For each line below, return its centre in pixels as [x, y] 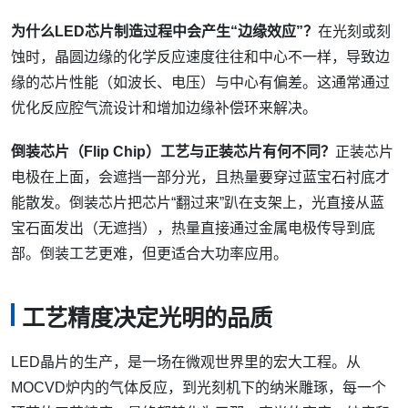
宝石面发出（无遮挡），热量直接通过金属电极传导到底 [193, 228]
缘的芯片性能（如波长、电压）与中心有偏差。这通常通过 [200, 82]
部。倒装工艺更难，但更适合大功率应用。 [149, 253]
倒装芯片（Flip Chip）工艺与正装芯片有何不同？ [173, 151]
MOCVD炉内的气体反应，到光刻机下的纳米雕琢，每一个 [199, 387]
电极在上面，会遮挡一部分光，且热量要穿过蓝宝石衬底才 [200, 177]
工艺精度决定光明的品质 [147, 317]
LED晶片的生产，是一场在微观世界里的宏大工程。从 [186, 362]
